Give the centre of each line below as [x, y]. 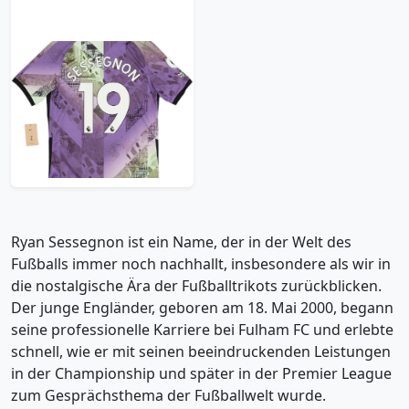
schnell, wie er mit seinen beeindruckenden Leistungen [201, 351]
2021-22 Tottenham [102, 64]
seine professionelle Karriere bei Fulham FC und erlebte [202, 330]
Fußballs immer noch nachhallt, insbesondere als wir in [201, 264]
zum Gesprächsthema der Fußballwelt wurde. [168, 395]
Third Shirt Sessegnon [102, 81]
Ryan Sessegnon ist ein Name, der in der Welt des [181, 242]
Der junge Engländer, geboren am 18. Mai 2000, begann [202, 308]
